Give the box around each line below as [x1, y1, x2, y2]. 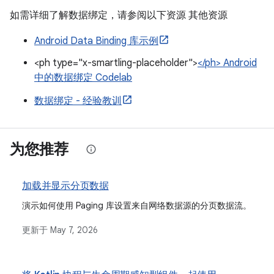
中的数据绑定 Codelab [34, 72, 132, 84]
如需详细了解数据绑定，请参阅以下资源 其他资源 [10, 9, 228, 21]
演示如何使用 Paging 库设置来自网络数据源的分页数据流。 [22, 200, 251, 211]
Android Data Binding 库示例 [34, 35, 158, 47]
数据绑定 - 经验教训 [34, 95, 122, 107]
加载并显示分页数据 [22, 180, 109, 192]
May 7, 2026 [50, 224, 98, 235]
